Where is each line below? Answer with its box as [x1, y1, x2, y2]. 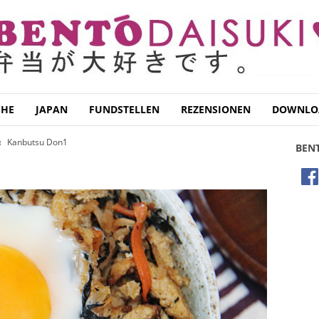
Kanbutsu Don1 [6, 136, 68, 148]
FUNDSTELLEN [88, 103, 159, 116]
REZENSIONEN [180, 103, 251, 116]
